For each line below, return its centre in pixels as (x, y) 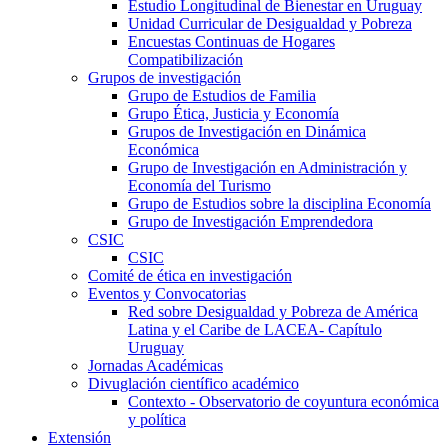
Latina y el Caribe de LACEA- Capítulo (255, 329)
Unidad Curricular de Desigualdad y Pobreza (270, 23)
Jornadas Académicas (155, 365)
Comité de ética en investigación (190, 275)
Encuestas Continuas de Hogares (231, 41)
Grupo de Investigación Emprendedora (250, 221)
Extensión (79, 437)
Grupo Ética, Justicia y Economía (233, 113)
